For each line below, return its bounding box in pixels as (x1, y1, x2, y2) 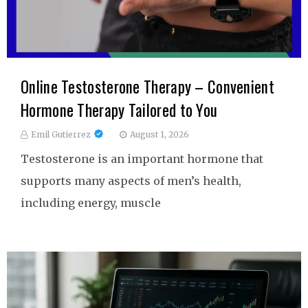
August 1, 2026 (130, 129, 189, 140)
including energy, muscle (21, 196, 161, 210)
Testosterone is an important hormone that (21, 152, 263, 166)
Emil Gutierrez (31, 129, 91, 140)
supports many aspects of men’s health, (21, 174, 241, 188)
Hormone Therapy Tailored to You (21, 98, 218, 122)
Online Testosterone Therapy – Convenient (21, 75, 274, 99)
